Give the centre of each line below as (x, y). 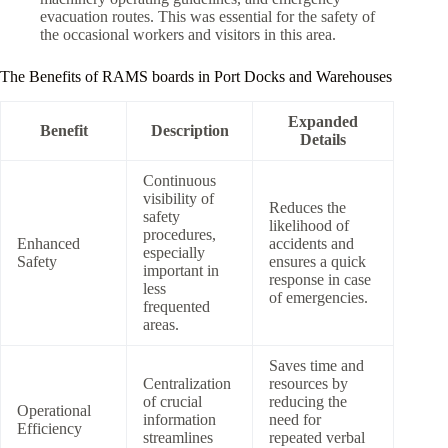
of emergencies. (318, 297)
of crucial (172, 401)
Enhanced (48, 243)
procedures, (179, 234)
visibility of (178, 198)
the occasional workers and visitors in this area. (188, 35)
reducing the (308, 401)
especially (174, 252)
